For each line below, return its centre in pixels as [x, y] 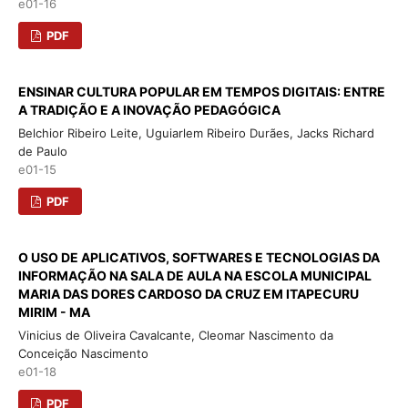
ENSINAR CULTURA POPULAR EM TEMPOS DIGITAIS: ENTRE [201, 91]
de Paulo [42, 151]
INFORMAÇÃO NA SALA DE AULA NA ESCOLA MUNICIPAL [194, 275]
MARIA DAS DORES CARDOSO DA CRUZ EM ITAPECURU [188, 293]
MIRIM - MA [54, 311]
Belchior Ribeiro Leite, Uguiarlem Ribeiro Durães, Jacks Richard [196, 133]
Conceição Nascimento [83, 353]
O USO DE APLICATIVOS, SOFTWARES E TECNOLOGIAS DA [199, 257]
